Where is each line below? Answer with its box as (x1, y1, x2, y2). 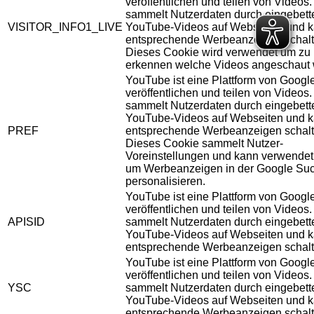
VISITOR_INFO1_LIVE (8, 21, 123, 34)
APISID (8, 216, 45, 228)
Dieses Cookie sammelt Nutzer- (125, 137, 283, 150)
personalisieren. (125, 175, 205, 188)
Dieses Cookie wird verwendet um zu (125, 46, 310, 59)
